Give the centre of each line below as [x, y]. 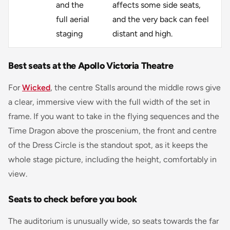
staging [69, 33]
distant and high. [142, 33]
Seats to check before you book [73, 199]
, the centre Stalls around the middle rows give [136, 87]
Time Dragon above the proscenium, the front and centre [112, 130]
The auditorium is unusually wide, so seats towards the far [113, 221]
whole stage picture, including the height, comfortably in [112, 159]
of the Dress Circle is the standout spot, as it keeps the [108, 145]
